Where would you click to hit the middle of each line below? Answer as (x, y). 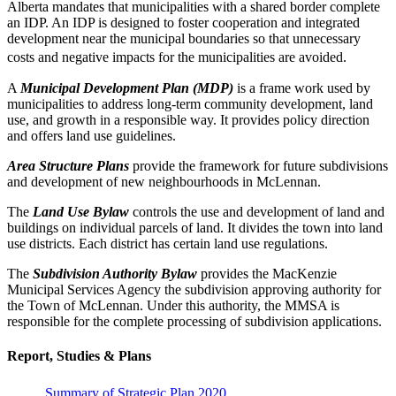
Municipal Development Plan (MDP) (127, 88)
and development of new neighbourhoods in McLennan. (164, 181)
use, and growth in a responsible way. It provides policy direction (188, 119)
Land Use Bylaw (81, 211)
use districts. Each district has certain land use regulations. (168, 243)
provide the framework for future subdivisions (259, 165)
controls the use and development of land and (257, 211)
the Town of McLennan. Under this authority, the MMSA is (173, 305)
